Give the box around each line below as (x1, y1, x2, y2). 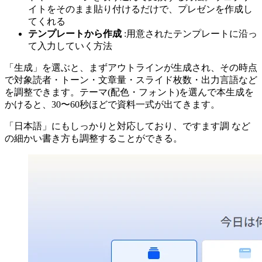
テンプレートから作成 (28, 28, 122, 39)
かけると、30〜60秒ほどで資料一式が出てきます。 (5, 99, 220, 109)
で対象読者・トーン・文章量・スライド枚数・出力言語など (5, 74, 257, 85)
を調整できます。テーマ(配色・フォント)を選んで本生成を (5, 87, 254, 97)
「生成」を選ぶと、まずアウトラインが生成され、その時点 (5, 62, 257, 73)
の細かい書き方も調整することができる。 (5, 133, 182, 143)
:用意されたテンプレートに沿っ (122, 28, 257, 39)
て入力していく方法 (28, 40, 112, 51)
